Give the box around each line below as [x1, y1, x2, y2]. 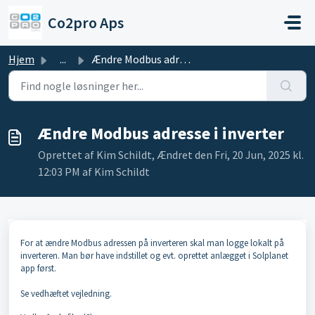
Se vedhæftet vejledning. [20, 288, 112, 300]
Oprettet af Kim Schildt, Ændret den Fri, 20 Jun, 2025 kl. [38, 148, 304, 162]
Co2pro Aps [48, 13, 124, 32]
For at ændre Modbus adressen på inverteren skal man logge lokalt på [20, 237, 284, 249]
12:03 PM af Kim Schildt [38, 165, 150, 179]
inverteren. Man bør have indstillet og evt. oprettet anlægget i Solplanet [20, 250, 288, 262]
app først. [20, 262, 56, 274]
